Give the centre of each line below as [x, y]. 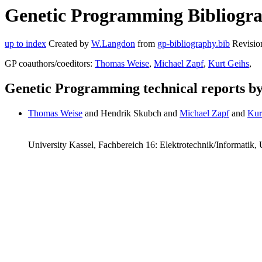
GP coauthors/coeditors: [50, 64]
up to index [25, 44]
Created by [69, 44]
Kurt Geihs [229, 64]
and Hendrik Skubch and [131, 113]
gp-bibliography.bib [194, 44]
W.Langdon [113, 44]
